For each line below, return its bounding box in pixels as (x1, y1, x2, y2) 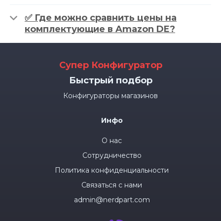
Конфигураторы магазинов (63, 91, 158, 100)
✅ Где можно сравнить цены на (25, 12, 177, 23)
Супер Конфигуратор (59, 60, 162, 71)
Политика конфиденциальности (55, 166, 169, 175)
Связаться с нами (81, 181, 142, 189)
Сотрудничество (82, 151, 142, 160)
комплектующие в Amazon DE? (25, 24, 175, 35)
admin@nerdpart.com (74, 195, 150, 204)
